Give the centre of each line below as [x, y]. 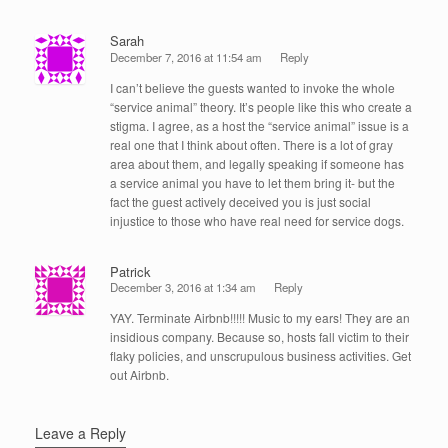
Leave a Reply [80, 433]
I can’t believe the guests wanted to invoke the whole [252, 87]
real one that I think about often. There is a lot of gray [251, 144]
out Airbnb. [139, 375]
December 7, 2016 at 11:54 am [186, 56]
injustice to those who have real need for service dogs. [257, 220]
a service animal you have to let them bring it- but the [252, 182]
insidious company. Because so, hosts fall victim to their [259, 337]
